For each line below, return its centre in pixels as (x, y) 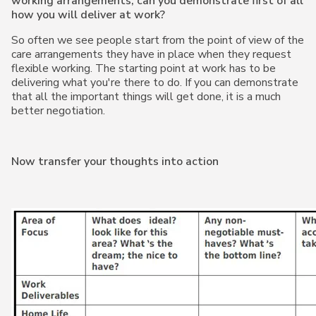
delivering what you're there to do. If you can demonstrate (155, 83)
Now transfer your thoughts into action (115, 162)
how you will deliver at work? (88, 15)
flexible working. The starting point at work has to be (144, 68)
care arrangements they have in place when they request (151, 54)
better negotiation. (58, 111)
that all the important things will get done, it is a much (146, 97)
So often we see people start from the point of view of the (158, 40)
